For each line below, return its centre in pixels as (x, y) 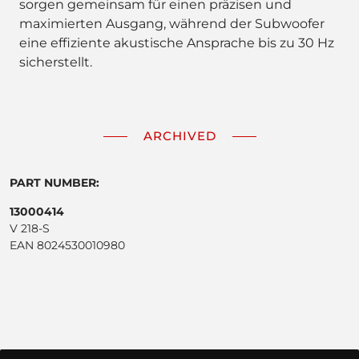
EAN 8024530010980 (67, 245)
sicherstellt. (56, 62)
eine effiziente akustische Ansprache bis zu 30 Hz (177, 43)
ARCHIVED (179, 136)
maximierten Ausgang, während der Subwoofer (172, 24)
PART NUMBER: (54, 183)
